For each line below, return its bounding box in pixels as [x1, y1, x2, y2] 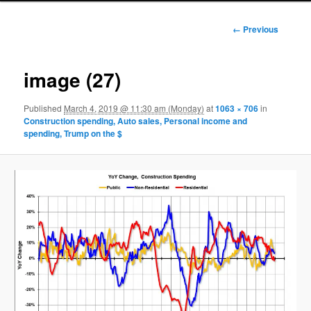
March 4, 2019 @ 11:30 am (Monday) [64, 102, 205, 115]
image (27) [24, 65, 121, 94]
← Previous [232, 22, 278, 35]
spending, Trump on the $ [24, 127, 123, 140]
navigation [246, 35, 287, 49]
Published [24, 102, 65, 115]
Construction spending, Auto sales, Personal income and [24, 115, 248, 128]
